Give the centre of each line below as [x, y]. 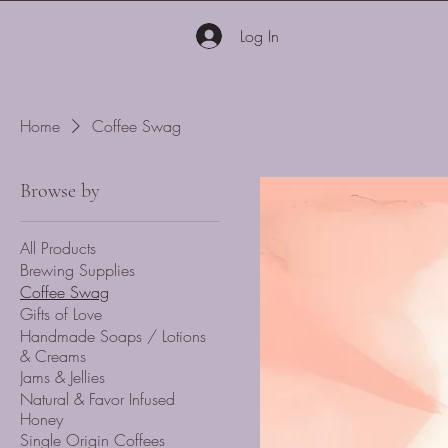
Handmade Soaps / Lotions [113, 336]
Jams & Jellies [62, 377]
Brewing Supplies [77, 270]
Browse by [60, 191]
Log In [259, 36]
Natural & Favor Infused [97, 399]
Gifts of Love [61, 314]
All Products [58, 248]
